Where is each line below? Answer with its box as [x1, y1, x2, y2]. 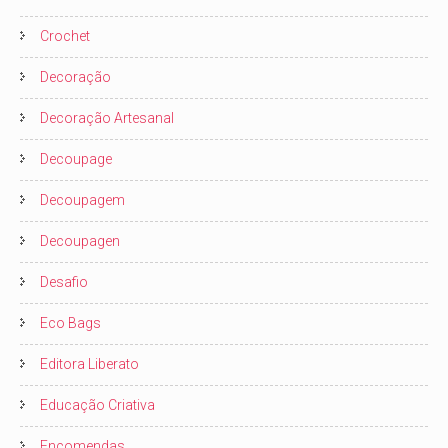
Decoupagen [40, 232, 120, 249]
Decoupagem [40, 191, 125, 208]
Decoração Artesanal [40, 109, 174, 126]
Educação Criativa [40, 396, 155, 413]
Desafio [40, 273, 88, 290]
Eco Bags [40, 314, 101, 331]
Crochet [40, 27, 90, 44]
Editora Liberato [40, 355, 139, 372]
